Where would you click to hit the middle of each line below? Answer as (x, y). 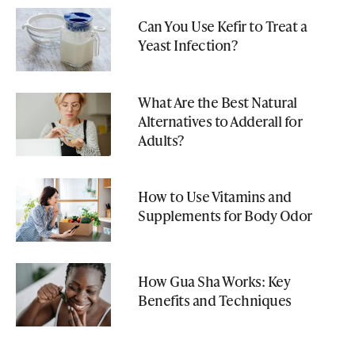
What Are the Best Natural (218, 101)
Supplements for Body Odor (225, 216)
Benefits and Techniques (216, 300)
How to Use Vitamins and (215, 197)
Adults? (161, 139)
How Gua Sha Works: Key (214, 281)
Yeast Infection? (187, 45)
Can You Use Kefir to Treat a (222, 26)
